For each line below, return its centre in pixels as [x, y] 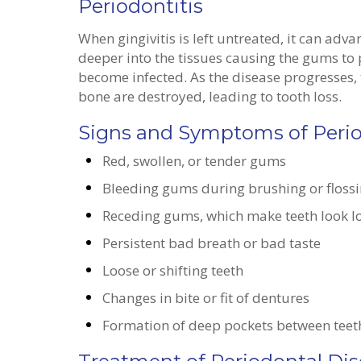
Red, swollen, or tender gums [196, 161]
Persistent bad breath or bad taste [213, 243]
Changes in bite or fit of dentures [207, 298]
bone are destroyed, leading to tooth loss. [212, 97]
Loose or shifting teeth [174, 271]
